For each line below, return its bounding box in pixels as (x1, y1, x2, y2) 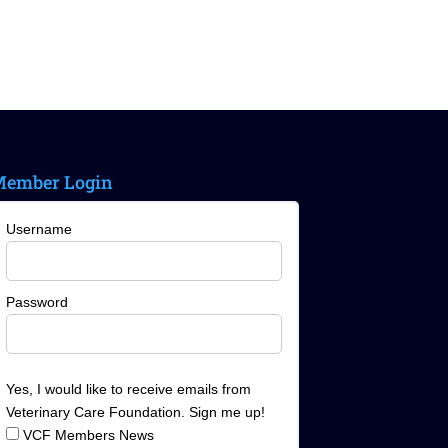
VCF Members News (18, 426, 154, 443)
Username (5, 220, 72, 237)
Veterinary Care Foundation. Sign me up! (5, 403, 265, 420)
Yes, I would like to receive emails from (5, 380, 251, 397)
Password (5, 293, 68, 310)
